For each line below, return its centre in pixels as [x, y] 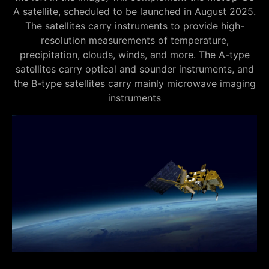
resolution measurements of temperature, [134, 40]
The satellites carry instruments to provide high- [134, 26]
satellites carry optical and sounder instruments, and [134, 69]
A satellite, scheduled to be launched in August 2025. [134, 11]
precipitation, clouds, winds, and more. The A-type [134, 54]
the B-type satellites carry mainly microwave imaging [134, 83]
